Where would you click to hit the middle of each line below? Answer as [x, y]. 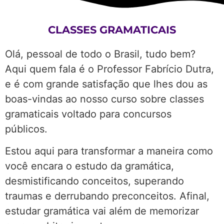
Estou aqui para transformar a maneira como [109, 151]
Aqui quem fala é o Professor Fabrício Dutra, [109, 69]
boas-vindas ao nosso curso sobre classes [104, 99]
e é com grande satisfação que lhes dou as [106, 84]
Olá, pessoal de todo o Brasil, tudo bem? [100, 54]
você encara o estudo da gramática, [89, 166]
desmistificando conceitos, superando [94, 181]
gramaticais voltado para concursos [88, 114]
